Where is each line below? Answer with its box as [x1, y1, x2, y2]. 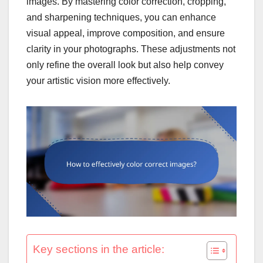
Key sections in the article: [33, 242, 164, 255]
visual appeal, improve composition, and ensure [26, 28, 225, 38]
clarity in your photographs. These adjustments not [26, 43, 235, 54]
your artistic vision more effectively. [26, 75, 170, 86]
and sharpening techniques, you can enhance [26, 12, 216, 22]
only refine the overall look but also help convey [26, 59, 224, 70]
